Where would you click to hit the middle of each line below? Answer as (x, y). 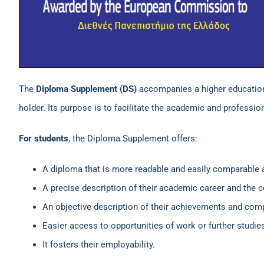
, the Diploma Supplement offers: (133, 138)
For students (44, 138)
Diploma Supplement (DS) (86, 89)
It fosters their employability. (99, 245)
